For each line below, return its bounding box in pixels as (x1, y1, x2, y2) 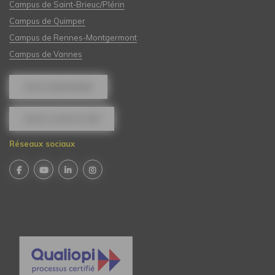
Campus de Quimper (9, 15, 85, 26)
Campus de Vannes (9, 48, 82, 59)
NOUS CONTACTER (24, 114, 100, 123)
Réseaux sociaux (9, 139, 75, 149)
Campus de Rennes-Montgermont (9, 32, 137, 42)
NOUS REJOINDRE (24, 82, 93, 91)
